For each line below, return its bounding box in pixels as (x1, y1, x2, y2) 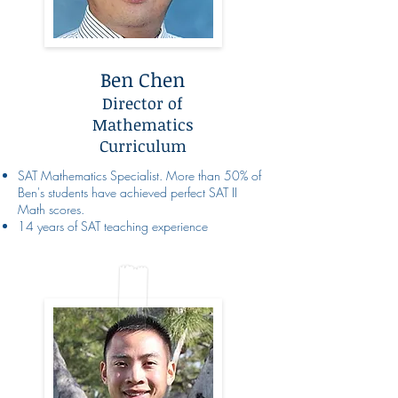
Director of (102, 92, 183, 114)
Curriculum (99, 134, 187, 156)
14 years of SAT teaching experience (18, 217, 208, 235)
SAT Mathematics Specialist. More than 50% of (18, 166, 261, 184)
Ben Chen (100, 65, 185, 92)
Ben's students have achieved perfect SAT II (18, 183, 237, 201)
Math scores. (18, 200, 84, 218)
